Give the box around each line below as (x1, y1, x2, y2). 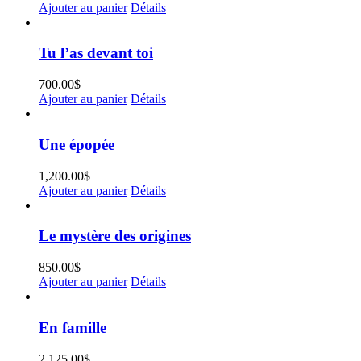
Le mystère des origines (39, 227, 191, 245)
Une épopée (39, 135, 114, 153)
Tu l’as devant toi (39, 44, 153, 62)
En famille (39, 318, 106, 336)
